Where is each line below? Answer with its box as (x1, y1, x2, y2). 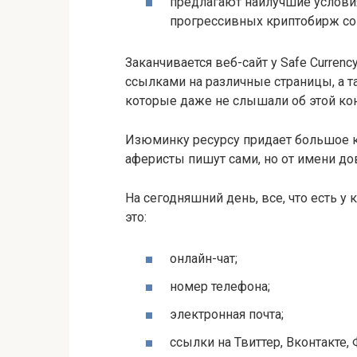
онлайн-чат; (170, 250, 237, 266)
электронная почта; (170, 306, 284, 322)
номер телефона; (170, 278, 270, 294)
